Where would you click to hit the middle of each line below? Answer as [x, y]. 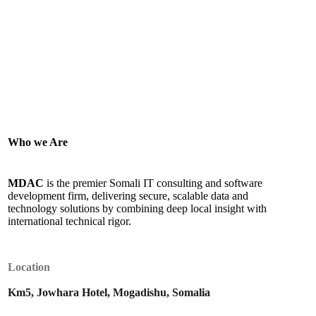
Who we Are [38, 142]
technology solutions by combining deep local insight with [138, 208]
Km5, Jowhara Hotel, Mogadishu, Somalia [109, 292]
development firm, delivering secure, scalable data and [128, 196]
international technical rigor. [70, 221]
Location [29, 267]
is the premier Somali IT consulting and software [153, 183]
